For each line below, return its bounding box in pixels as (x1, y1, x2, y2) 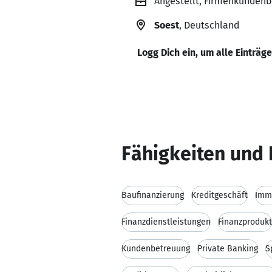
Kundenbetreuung (121, 243, 190, 254)
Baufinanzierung (121, 190, 184, 200)
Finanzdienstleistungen (121, 217, 211, 227)
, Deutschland (179, 19, 239, 31)
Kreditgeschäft (191, 190, 248, 200)
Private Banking (197, 243, 258, 254)
